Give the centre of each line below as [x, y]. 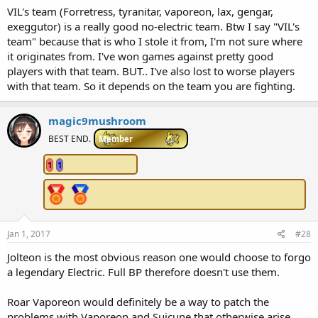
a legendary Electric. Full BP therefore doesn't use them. [143, 272]
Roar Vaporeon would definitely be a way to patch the [138, 302]
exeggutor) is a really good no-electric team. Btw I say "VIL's [153, 27]
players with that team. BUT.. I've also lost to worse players [151, 71]
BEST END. [70, 139]
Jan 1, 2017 [29, 234]
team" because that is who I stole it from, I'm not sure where [155, 42]
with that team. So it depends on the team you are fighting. [151, 86]
